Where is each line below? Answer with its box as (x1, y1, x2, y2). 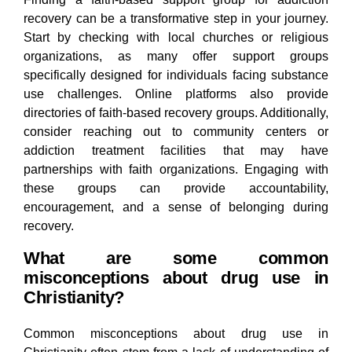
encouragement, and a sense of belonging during (24, 200, 328, 214)
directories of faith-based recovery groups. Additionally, (24, 106, 328, 120)
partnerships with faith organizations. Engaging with (24, 163, 328, 177)
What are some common (24, 248, 328, 269)
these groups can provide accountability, (24, 181, 328, 196)
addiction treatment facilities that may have (24, 144, 328, 158)
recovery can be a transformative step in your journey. (24, 12, 328, 26)
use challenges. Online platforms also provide (24, 87, 328, 101)
